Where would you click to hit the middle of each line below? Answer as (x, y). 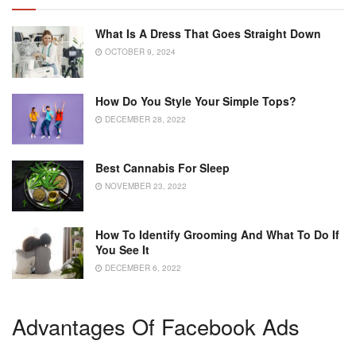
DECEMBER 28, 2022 (144, 119)
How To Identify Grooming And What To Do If (217, 235)
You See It (122, 250)
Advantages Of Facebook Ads (156, 327)
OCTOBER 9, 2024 (139, 52)
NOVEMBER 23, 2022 (145, 186)
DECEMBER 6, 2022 (142, 268)
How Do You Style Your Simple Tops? (196, 101)
